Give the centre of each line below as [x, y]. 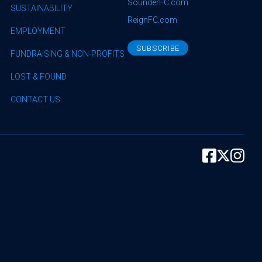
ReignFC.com [152, 20]
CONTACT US [35, 99]
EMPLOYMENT [38, 31]
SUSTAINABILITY [42, 8]
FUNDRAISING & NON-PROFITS [68, 54]
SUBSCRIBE [158, 48]
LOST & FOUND [39, 77]
